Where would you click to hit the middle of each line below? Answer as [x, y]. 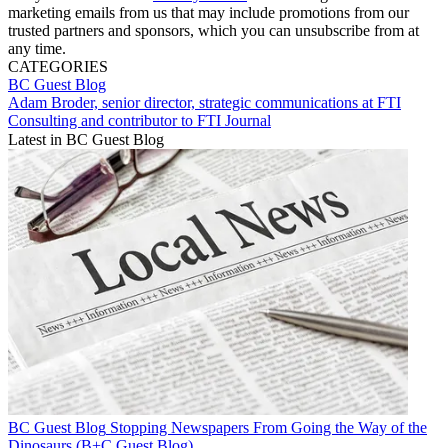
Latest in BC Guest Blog [86, 139]
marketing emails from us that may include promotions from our [208, 12]
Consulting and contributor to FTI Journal [139, 120]
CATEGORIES [58, 66]
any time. [37, 48]
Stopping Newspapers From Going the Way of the [268, 427]
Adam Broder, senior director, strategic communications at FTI [204, 102]
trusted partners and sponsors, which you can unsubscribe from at [213, 30]
